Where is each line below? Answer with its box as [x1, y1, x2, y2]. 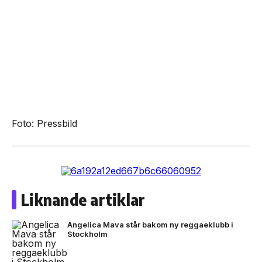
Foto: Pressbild [12, 118, 77, 129]
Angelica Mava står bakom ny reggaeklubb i [67, 220, 233, 229]
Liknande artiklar [21, 190, 146, 209]
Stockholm [67, 229, 108, 239]
